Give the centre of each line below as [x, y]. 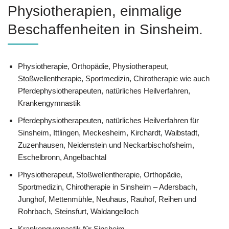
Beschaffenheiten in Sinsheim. [105, 29]
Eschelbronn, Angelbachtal [62, 157]
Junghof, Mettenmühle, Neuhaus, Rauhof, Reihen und [107, 199]
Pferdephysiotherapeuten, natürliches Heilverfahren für [108, 120]
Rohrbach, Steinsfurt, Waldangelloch [78, 211]
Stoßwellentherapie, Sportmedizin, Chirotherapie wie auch [114, 78]
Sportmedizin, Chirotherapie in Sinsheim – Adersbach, [108, 187]
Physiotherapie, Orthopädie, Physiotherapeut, [93, 66]
